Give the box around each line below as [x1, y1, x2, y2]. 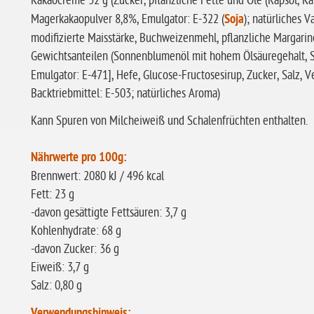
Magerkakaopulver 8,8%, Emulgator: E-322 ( [31, 12, 224, 27]
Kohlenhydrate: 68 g [31, 224, 121, 238]
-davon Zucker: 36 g [31, 242, 119, 257]
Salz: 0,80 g [31, 278, 82, 293]
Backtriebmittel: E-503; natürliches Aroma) [31, 86, 220, 101]
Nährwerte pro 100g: [31, 150, 127, 166]
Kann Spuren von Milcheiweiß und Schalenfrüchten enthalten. [31, 114, 308, 128]
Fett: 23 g [31, 187, 74, 202]
